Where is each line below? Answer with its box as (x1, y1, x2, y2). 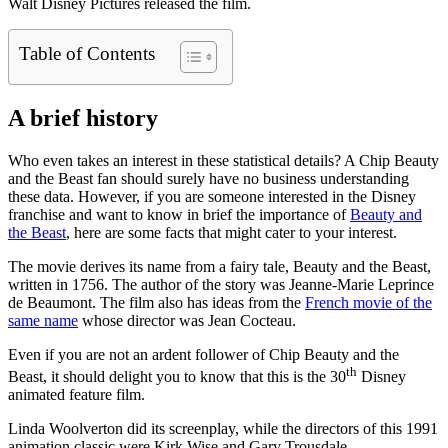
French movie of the (305, 293, 432, 311)
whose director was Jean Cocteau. (78, 311, 296, 329)
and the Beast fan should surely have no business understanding (8, 169, 409, 187)
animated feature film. (8, 385, 145, 403)
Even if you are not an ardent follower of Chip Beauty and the (8, 345, 399, 363)
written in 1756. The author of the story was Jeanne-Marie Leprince (8, 275, 434, 293)
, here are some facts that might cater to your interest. (66, 223, 397, 241)
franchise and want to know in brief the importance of (8, 205, 350, 223)
